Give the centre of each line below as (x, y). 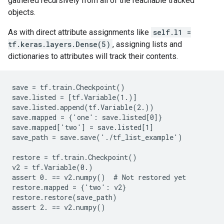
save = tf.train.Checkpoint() (68, 87)
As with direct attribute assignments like (79, 32)
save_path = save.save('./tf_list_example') (97, 137)
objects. (22, 12)
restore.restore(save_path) (64, 197)
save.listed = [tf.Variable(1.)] (74, 97)
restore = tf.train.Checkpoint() (74, 157)
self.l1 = (172, 32)
